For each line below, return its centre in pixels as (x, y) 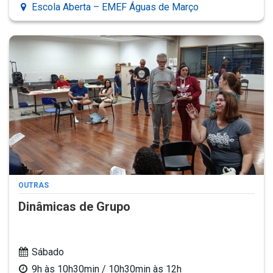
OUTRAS (34, 185)
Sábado (48, 252)
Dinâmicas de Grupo (74, 206)
